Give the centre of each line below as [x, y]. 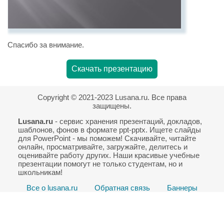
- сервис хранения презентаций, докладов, [127, 121]
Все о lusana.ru [52, 188]
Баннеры [182, 188]
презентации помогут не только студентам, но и [100, 164]
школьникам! [40, 172]
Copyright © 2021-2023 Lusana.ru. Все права [112, 97]
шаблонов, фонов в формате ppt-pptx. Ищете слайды [109, 130]
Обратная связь [122, 188]
